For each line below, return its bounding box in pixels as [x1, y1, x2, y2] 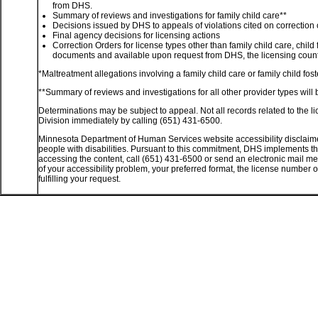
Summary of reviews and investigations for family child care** [53, 11, 287, 21]
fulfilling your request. [38, 174, 121, 184]
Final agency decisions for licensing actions [53, 31, 220, 40]
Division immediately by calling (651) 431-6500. [38, 116, 222, 126]
